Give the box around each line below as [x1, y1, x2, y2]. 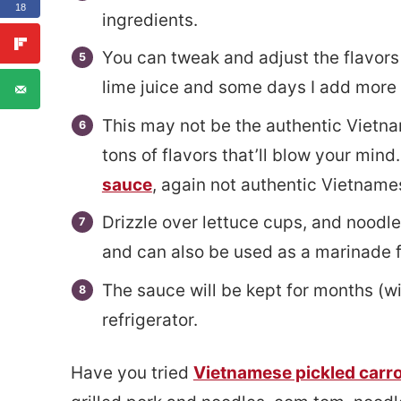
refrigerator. [101, 309, 198, 330]
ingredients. [101, 9, 198, 30]
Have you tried [70, 362, 193, 383]
